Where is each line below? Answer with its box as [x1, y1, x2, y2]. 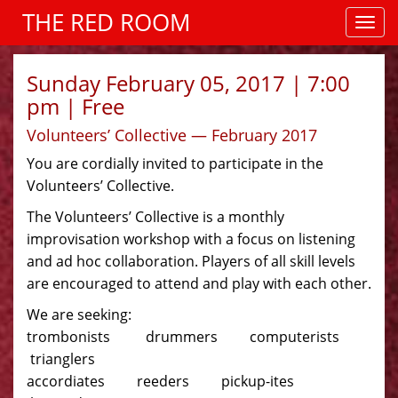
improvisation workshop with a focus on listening [27, 229, 355, 249]
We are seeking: [27, 305, 131, 324]
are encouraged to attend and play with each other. [27, 274, 371, 293]
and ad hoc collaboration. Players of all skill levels [27, 251, 355, 271]
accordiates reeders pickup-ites [27, 371, 319, 391]
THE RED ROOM [22, 6, 190, 38]
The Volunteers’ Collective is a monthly [27, 207, 284, 227]
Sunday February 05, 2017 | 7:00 [27, 68, 350, 98]
